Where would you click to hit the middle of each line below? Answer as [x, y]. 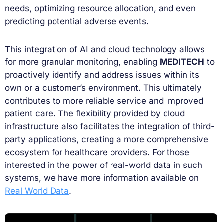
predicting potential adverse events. [77, 22]
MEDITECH [182, 62]
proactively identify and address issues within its [102, 75]
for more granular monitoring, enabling [82, 62]
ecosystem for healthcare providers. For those [97, 152]
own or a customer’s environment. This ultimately [103, 88]
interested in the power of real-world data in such [104, 165]
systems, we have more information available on [102, 178]
